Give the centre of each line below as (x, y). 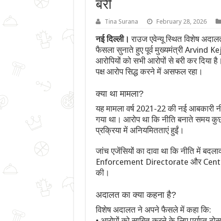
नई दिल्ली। (112, 39)
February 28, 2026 (181, 22)
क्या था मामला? (119, 94)
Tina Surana (121, 22)
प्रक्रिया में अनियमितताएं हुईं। (140, 130)
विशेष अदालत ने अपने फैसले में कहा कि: (153, 210)
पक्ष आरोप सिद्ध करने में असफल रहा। (149, 72)
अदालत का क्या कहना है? (136, 195)
